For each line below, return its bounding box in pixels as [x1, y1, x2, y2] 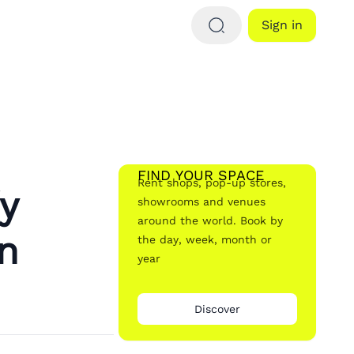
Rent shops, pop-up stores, [137, 176, 286, 189]
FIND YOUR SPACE [137, 167, 264, 183]
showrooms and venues [137, 195, 265, 208]
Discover [194, 303, 240, 315]
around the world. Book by [137, 214, 283, 227]
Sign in [262, 17, 303, 32]
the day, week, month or [137, 233, 272, 246]
